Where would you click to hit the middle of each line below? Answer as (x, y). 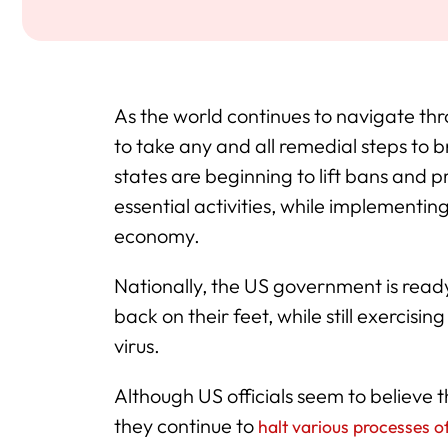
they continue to (186, 425)
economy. (157, 235)
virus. (137, 345)
